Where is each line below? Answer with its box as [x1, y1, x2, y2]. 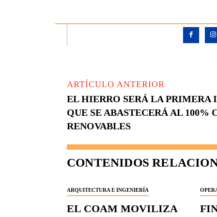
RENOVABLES [67, 121, 131, 132]
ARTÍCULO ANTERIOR [67, 79, 165, 90]
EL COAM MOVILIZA [67, 202, 178, 215]
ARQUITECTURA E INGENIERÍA [67, 187, 149, 193]
